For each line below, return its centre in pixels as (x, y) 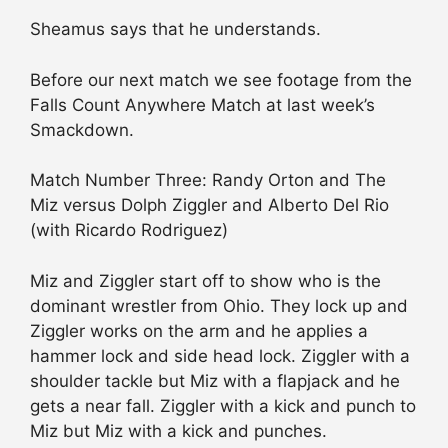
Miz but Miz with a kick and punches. (178, 430)
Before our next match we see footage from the (221, 79)
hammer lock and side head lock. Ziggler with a (220, 355)
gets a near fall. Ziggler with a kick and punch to (223, 405)
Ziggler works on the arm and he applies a (199, 330)
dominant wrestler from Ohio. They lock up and (219, 305)
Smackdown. (82, 129)
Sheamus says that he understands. (175, 29)
